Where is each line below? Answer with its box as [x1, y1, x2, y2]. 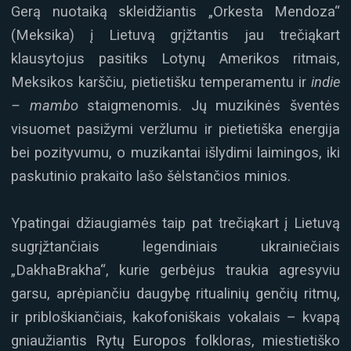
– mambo [11, 97, 78, 114]
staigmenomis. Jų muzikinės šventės [78, 97, 341, 114]
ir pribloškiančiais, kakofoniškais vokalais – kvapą [11, 309, 340, 326]
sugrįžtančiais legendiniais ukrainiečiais [11, 238, 340, 255]
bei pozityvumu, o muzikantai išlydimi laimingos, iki [11, 144, 340, 161]
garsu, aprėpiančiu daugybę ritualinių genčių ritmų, [11, 285, 340, 302]
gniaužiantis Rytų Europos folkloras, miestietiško [11, 332, 340, 349]
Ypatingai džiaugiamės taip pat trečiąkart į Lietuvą [11, 215, 340, 232]
